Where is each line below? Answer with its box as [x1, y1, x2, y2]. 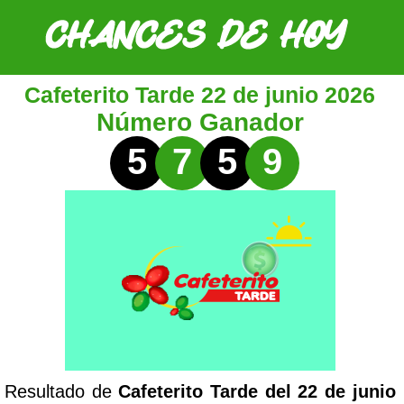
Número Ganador [96, 108, 304, 136]
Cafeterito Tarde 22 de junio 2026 [24, 82, 376, 107]
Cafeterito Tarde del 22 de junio [118, 381, 396, 401]
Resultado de [5, 381, 119, 401]
